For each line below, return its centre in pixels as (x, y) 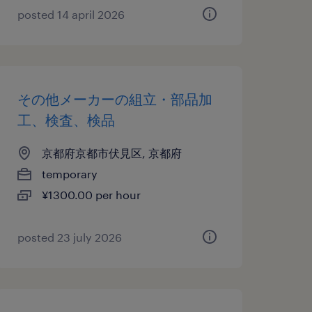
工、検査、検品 (66, 120)
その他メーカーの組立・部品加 (115, 99)
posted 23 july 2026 (69, 237)
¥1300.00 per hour (91, 195)
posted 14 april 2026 (71, 14)
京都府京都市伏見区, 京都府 (111, 153)
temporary (69, 174)
